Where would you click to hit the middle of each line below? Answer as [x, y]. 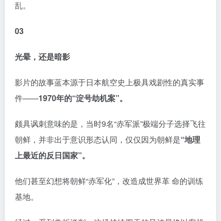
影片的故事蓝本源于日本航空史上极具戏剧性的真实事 [110, 82]
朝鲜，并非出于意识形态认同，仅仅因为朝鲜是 [98, 140]
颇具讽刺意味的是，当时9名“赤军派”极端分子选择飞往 [110, 124]
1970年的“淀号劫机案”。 [83, 98]
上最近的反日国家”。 [52, 155]
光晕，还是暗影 [42, 57]
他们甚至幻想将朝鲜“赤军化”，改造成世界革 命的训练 [109, 181]
